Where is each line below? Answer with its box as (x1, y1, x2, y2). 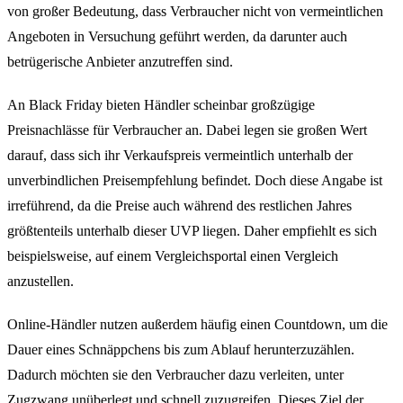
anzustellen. (7, 273, 74, 290)
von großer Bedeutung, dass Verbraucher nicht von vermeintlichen (7, 4, 383, 20)
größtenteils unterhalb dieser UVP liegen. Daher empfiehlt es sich (7, 223, 377, 239)
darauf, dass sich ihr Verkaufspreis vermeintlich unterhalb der (7, 148, 353, 164)
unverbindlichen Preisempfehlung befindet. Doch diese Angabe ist (7, 173, 382, 189)
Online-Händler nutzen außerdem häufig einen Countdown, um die (7, 317, 388, 333)
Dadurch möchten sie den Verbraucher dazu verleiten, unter (7, 367, 344, 383)
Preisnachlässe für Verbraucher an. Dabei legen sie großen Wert (7, 122, 367, 139)
